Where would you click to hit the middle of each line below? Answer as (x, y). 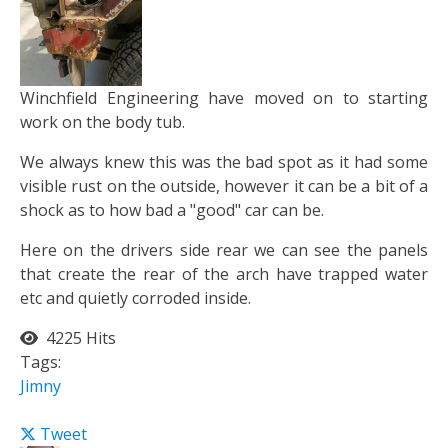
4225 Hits (77, 338)
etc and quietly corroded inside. (137, 298)
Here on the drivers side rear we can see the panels (224, 250)
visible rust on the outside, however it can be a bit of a (224, 186)
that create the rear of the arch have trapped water (224, 274)
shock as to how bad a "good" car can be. (172, 210)
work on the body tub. (102, 122)
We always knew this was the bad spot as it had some (224, 162)
